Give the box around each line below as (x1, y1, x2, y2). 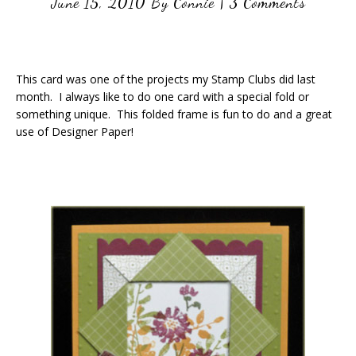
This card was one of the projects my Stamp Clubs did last (16, 72, 315, 87)
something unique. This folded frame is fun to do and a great (16, 106, 332, 122)
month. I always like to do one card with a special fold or (16, 89, 309, 104)
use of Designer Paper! (16, 124, 133, 139)
